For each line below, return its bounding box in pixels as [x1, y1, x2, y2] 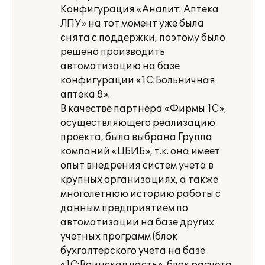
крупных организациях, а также [60, 174, 218, 186]
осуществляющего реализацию [60, 117, 215, 129]
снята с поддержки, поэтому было [60, 32, 225, 44]
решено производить [60, 46, 165, 58]
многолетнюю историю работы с [60, 188, 221, 200]
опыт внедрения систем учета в [60, 160, 214, 172]
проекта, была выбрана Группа [60, 131, 212, 143]
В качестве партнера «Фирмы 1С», [60, 103, 227, 115]
